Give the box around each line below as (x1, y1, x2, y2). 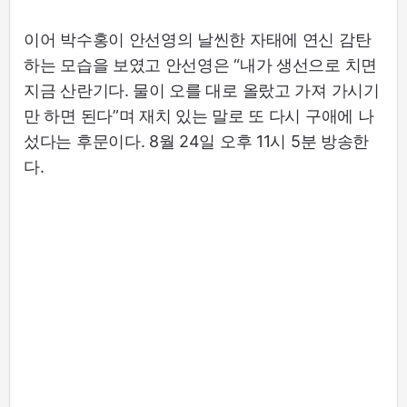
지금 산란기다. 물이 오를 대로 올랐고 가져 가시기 (24, 81, 380, 101)
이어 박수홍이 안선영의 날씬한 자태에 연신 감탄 (24, 30, 372, 50)
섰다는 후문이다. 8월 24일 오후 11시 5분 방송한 (24, 132, 370, 152)
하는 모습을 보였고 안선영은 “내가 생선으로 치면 (24, 55, 377, 75)
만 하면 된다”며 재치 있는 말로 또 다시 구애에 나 (24, 106, 374, 126)
